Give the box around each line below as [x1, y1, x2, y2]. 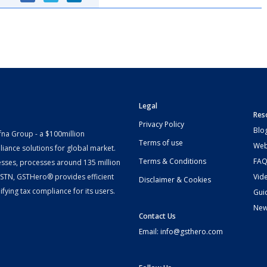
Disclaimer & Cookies [138, 175, 211, 185]
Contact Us [138, 211, 176, 222]
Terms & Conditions [138, 156, 206, 167]
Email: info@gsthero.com [138, 226, 223, 237]
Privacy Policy [138, 119, 184, 130]
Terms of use [138, 138, 183, 148]
